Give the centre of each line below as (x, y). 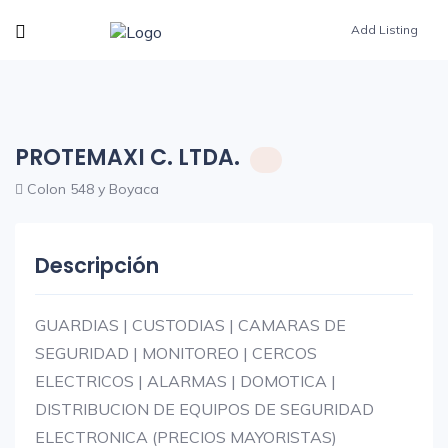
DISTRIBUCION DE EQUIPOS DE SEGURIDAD (204, 409)
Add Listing (384, 29)
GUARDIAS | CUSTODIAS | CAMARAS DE (190, 325)
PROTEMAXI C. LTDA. (127, 157)
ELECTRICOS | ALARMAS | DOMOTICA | (185, 381)
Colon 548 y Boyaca (91, 189)
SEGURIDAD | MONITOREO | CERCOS (176, 353)
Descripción (97, 265)
